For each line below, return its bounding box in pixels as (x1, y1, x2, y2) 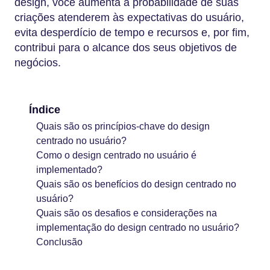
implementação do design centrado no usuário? (36, 222, 239, 233)
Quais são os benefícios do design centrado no (36, 178, 236, 189)
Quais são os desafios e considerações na (36, 207, 217, 218)
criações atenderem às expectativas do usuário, (14, 11, 244, 24)
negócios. (14, 57, 61, 69)
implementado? (36, 164, 102, 175)
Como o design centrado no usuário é (36, 149, 196, 160)
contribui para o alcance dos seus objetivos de (14, 42, 237, 54)
